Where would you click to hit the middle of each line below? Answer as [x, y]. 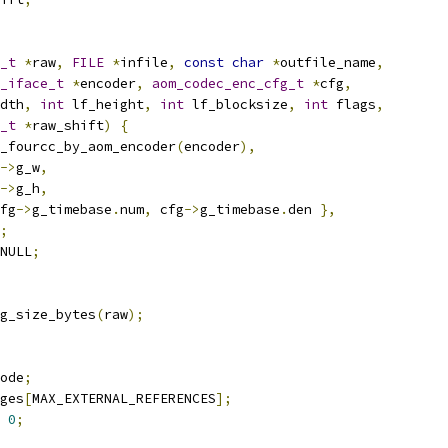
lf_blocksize [236, 104]
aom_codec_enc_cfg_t [228, 83]
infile [144, 62]
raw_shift [68, 125]
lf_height [104, 104]
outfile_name [328, 62]
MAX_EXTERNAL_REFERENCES [124, 398]
